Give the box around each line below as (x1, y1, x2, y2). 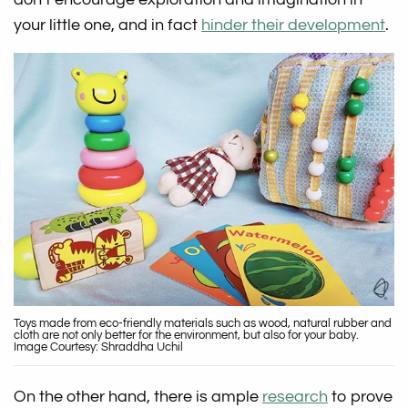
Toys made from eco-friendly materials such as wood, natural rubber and (14, 317, 392, 331)
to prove (328, 388, 393, 406)
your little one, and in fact (14, 15, 202, 34)
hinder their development (201, 15, 386, 34)
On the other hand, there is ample (14, 388, 263, 406)
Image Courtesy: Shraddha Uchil (14, 341, 183, 354)
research (262, 388, 329, 406)
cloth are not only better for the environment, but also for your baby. (14, 329, 359, 342)
